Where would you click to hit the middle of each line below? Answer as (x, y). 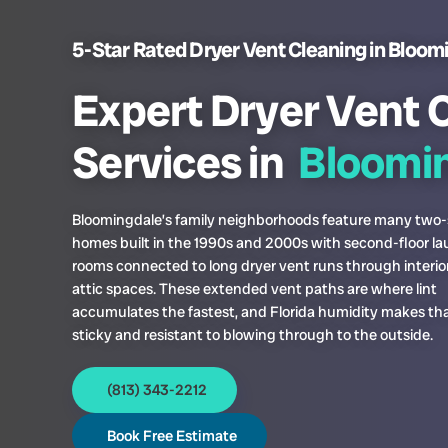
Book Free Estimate (172, 435)
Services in (178, 162)
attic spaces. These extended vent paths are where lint (254, 288)
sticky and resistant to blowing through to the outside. (252, 334)
